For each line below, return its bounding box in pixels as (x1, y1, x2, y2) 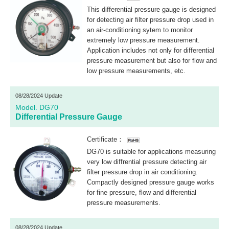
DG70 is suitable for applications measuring (87, 148, 216, 156)
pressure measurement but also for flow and (87, 56, 217, 64)
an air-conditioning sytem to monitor (87, 26, 193, 34)
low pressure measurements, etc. (87, 66, 186, 75)
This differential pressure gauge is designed (87, 5, 216, 13)
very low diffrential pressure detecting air (87, 158, 207, 166)
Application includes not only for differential (87, 46, 214, 54)
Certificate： (87, 135, 124, 144)
